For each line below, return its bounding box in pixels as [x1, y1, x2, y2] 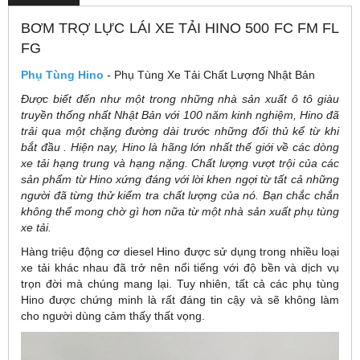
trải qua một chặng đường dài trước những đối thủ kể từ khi [21, 125, 339, 138]
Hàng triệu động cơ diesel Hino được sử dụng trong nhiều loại [21, 245, 339, 259]
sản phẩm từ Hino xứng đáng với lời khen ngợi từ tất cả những [21, 173, 339, 186]
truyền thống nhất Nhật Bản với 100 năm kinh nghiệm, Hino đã [21, 108, 339, 122]
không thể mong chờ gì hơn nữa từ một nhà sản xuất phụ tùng [21, 205, 339, 219]
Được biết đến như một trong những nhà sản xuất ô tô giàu [21, 92, 339, 106]
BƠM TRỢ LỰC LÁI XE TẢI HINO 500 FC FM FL [21, 20, 339, 37]
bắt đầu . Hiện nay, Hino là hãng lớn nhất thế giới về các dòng [21, 141, 339, 154]
